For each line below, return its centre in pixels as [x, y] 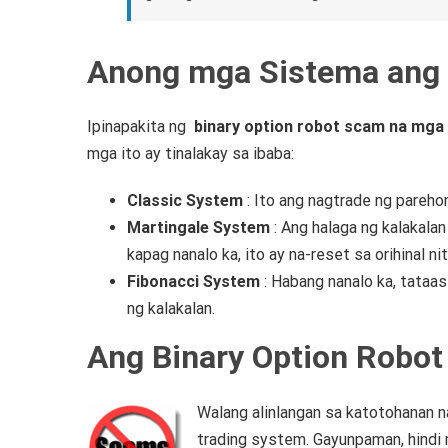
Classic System [185, 201]
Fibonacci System [193, 282]
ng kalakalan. [171, 309]
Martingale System [198, 228]
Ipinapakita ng [140, 127]
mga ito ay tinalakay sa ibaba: [190, 154]
